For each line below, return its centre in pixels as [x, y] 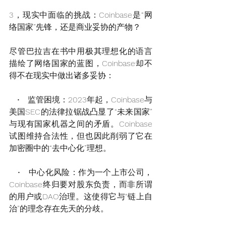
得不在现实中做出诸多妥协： [62, 76]
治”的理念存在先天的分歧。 [59, 209]
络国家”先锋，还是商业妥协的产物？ [75, 27]
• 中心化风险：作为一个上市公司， [81, 173]
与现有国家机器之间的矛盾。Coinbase [81, 124]
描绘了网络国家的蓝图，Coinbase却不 [81, 64]
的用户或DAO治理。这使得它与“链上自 [81, 197]
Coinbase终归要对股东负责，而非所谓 [81, 185]
